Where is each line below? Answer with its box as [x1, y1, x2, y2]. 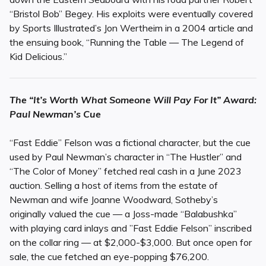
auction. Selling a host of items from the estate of [9, 179, 218, 192]
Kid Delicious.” [9, 50, 67, 63]
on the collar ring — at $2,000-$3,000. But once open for [9, 236, 252, 249]
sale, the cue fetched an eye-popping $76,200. [9, 251, 209, 263]
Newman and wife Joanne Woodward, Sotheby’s [9, 194, 218, 206]
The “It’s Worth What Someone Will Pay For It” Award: [9, 94, 256, 106]
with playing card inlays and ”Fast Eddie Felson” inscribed [9, 222, 252, 235]
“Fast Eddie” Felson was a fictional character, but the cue [9, 137, 251, 149]
